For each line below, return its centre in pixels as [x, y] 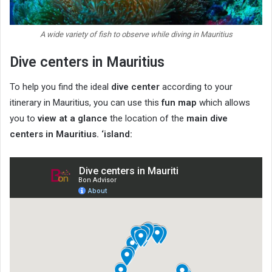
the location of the [147, 119]
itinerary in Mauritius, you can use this [86, 103]
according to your [196, 87]
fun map [179, 103]
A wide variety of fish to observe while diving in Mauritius [136, 34]
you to [24, 119]
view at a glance [73, 119]
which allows [223, 103]
